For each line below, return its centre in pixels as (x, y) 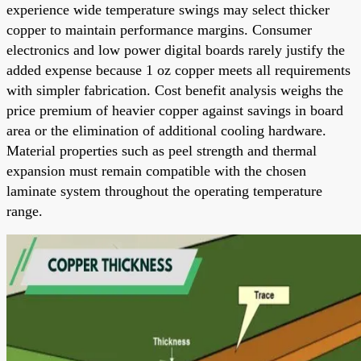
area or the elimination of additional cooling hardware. (166, 130)
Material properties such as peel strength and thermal (162, 150)
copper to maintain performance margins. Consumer (159, 29)
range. (25, 211)
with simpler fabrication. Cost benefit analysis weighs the (175, 90)
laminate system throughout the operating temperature (164, 191)
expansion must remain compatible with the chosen (156, 170)
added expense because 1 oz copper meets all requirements (178, 70)
